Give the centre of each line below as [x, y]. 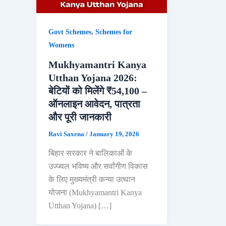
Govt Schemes [70, 32]
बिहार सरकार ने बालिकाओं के [90, 153]
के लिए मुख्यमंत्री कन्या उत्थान [92, 179]
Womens [61, 45]
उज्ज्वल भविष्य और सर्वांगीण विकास [98, 166]
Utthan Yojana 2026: [93, 78]
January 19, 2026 [114, 134]
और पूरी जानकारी [80, 117]
